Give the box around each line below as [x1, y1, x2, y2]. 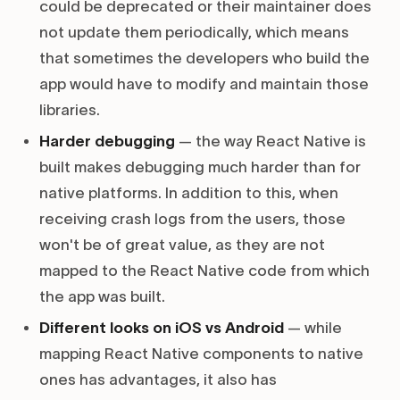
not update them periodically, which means [39, 24, 349, 41]
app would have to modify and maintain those [39, 76, 369, 93]
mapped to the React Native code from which [39, 262, 370, 279]
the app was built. [39, 288, 165, 305]
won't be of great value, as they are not [39, 237, 325, 254]
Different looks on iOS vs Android [39, 320, 284, 337]
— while [284, 320, 342, 337]
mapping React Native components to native [39, 346, 363, 362]
